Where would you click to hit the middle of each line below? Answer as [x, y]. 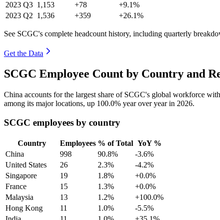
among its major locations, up [50, 104]
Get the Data [24, 53]
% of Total [115, 143]
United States [26, 165]
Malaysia [19, 197]
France [16, 186]
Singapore [21, 175]
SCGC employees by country [62, 123]
